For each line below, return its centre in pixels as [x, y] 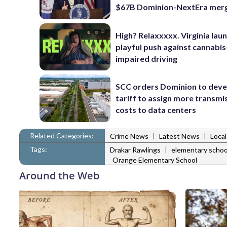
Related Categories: [62, 135]
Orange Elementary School [155, 160]
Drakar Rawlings [135, 150]
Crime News [129, 136]
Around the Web [59, 175]
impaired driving [147, 58]
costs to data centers [156, 110]
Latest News [179, 136]
